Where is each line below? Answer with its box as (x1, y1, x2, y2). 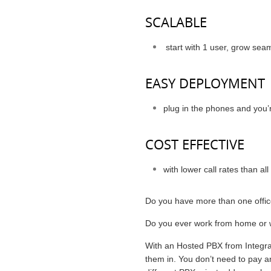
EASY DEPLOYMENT (145, 74, 265, 92)
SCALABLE (145, 13, 207, 31)
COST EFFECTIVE (145, 135, 244, 153)
